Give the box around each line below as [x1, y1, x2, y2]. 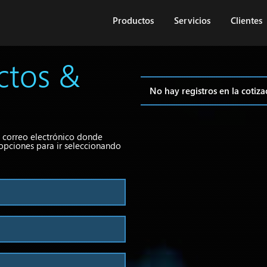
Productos [113, 14, 154, 26]
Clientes [231, 14, 262, 26]
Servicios [174, 14, 210, 26]
